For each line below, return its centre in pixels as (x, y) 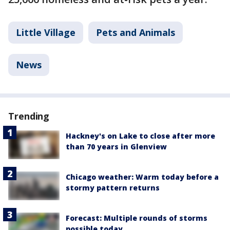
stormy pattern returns (113, 188)
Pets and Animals (136, 32)
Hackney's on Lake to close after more (140, 136)
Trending (29, 116)
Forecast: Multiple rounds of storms (137, 218)
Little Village (46, 32)
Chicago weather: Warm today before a (142, 177)
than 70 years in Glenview (116, 147)
